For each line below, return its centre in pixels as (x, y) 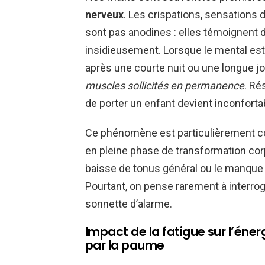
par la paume (125, 245)
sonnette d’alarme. (129, 204)
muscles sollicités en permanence (165, 86)
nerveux (104, 15)
